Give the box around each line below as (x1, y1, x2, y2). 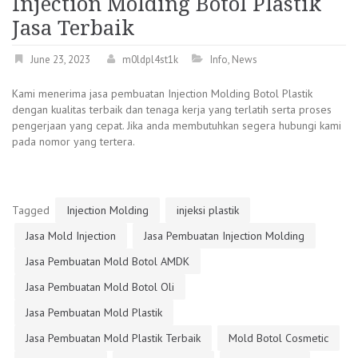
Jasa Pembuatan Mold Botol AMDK (26, 253, 189, 268)
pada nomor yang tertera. (12, 133, 135, 149)
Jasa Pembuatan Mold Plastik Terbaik (26, 330, 201, 345)
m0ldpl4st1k (122, 52, 178, 66)
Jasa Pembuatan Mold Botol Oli (26, 279, 174, 294)
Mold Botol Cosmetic (229, 330, 328, 345)
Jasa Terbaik (12, 15, 134, 40)
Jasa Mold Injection (26, 228, 116, 243)
